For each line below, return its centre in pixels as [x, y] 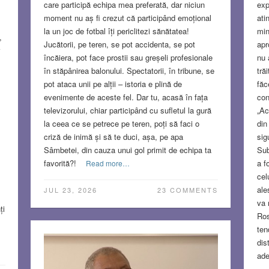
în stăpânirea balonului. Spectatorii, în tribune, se [129, 70]
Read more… [107, 163]
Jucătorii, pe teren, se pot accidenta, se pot [119, 44]
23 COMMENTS [187, 189]
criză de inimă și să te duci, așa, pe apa [113, 136]
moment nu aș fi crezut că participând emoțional [127, 17]
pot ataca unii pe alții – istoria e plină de [113, 83]
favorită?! [60, 163]
